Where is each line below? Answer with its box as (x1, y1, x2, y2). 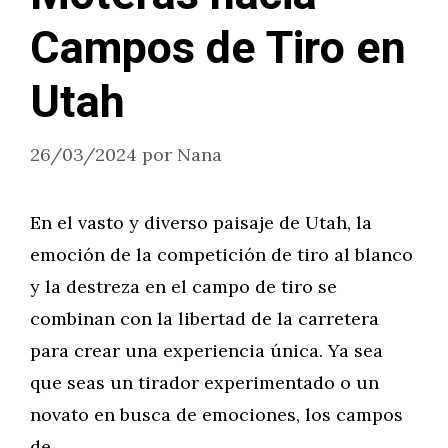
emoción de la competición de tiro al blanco (30, 243, 413, 266)
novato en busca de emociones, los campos (30, 403, 403, 426)
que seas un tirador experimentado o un (30, 371, 379, 394)
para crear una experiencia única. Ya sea (30, 339, 383, 362)
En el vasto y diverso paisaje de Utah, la (30, 211, 372, 234)
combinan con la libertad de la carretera (30, 307, 379, 330)
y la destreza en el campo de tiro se (30, 275, 337, 298)
